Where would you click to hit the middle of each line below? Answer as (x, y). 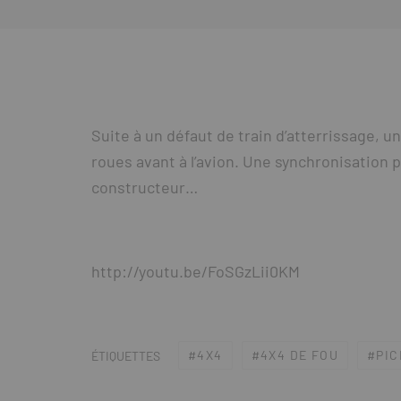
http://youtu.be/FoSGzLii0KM (196, 271)
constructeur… (145, 187)
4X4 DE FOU (300, 355)
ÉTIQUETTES (126, 355)
